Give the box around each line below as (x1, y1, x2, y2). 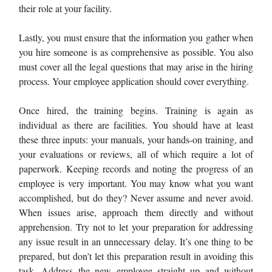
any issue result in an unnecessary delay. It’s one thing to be (19, 234, 253, 248)
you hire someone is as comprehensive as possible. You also (19, 45, 253, 58)
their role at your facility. (19, 1, 112, 15)
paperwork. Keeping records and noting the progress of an (19, 161, 253, 175)
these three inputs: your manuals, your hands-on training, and (19, 132, 253, 146)
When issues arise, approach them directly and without (19, 205, 253, 219)
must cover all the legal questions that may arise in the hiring (19, 59, 253, 73)
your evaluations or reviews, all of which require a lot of (19, 147, 253, 160)
